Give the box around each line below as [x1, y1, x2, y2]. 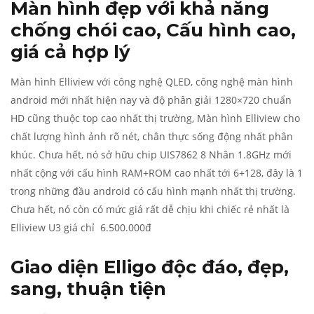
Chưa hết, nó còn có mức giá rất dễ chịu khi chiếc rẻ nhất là [11, 203, 289, 216]
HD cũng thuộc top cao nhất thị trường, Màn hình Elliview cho [11, 111, 300, 125]
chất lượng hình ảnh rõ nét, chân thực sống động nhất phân [11, 130, 293, 143]
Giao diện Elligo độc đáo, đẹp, [11, 256, 289, 278]
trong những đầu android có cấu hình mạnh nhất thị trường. [11, 184, 296, 198]
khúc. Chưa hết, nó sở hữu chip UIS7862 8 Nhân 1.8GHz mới [11, 148, 292, 161]
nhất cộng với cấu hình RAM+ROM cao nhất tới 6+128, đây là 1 [11, 166, 303, 179]
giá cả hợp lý [11, 41, 130, 63]
